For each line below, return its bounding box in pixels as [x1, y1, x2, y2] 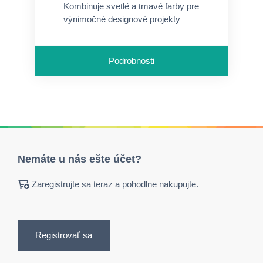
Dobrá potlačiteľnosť [63, 31, 141, 41]
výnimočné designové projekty [63, 14, 180, 24]
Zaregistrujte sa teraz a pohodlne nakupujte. [32, 179, 198, 189]
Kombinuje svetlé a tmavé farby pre [63, 1, 199, 11]
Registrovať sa [35, 230, 92, 240]
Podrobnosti [109, 56, 154, 66]
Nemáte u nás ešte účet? [18, 153, 141, 165]
